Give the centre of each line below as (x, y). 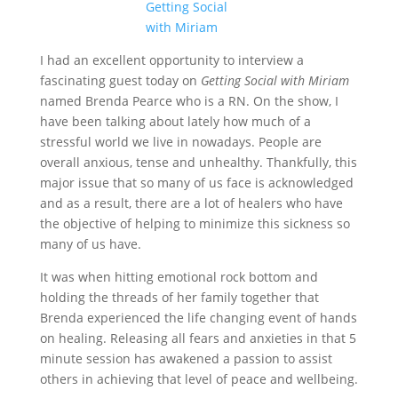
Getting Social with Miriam (275, 80)
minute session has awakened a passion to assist (186, 358)
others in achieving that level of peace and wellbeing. (199, 379)
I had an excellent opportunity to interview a (171, 60)
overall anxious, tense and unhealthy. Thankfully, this (198, 162)
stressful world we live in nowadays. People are (180, 142)
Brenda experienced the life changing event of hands (198, 318)
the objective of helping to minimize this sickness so (195, 223)
